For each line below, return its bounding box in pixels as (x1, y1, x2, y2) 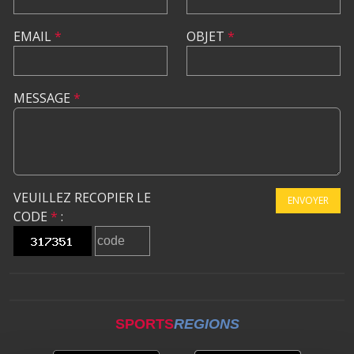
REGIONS (173, 316, 239, 333)
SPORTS (115, 316, 174, 333)
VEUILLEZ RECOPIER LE (13, 189, 151, 207)
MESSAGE (13, 89, 73, 107)
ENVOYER (288, 194, 329, 208)
